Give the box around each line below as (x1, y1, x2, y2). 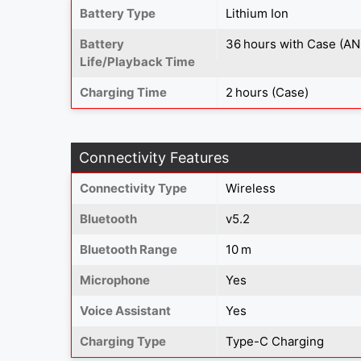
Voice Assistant (80, 302, 171, 318)
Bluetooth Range (80, 241, 177, 257)
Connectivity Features (79, 148, 229, 166)
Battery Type (80, 5, 156, 21)
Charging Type (80, 333, 166, 349)
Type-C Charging (226, 333, 324, 349)
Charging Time (80, 84, 167, 100)
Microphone (80, 272, 150, 288)
